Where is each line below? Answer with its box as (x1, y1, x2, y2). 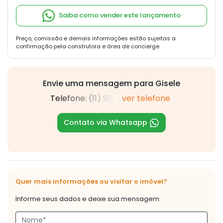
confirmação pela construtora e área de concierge (16, 42, 159, 51)
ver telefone (121, 93, 170, 105)
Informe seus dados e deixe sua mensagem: (15, 194, 161, 204)
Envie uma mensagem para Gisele (43, 78, 180, 90)
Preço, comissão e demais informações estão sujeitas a (16, 34, 176, 43)
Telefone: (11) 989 (50, 93, 117, 105)
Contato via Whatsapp (64, 117, 149, 128)
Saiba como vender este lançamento (59, 10, 181, 20)
